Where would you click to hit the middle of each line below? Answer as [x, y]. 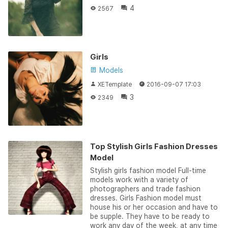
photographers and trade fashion [145, 189]
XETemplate [115, 85]
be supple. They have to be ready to [150, 216]
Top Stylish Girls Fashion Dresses [154, 146]
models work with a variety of [139, 179]
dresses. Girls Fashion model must [146, 198]
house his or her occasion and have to [154, 207]
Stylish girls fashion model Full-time [148, 170]
